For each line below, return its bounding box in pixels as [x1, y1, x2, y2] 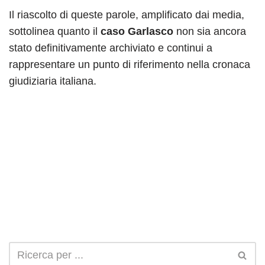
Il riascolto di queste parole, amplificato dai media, [9, 8, 244, 21]
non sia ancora [173, 25, 246, 37]
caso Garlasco [101, 25, 173, 37]
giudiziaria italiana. [9, 75, 96, 87]
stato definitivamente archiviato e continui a [9, 41, 212, 54]
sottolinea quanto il [9, 25, 101, 37]
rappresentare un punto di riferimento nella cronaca [9, 58, 250, 70]
